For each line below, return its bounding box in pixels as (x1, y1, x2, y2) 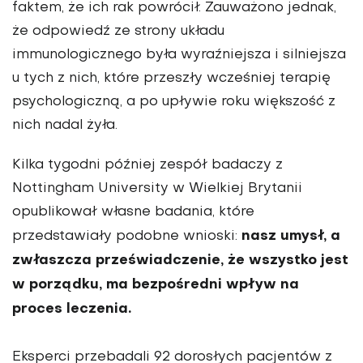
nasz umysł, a (241, 229, 340, 244)
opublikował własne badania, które (12, 206, 254, 220)
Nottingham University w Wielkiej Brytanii (12, 182, 302, 196)
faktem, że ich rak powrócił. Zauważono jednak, (12, 2, 336, 15)
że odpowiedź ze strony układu (12, 25, 224, 39)
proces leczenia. (12, 302, 131, 317)
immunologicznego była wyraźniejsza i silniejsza (12, 49, 346, 62)
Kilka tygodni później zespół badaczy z (12, 159, 283, 173)
